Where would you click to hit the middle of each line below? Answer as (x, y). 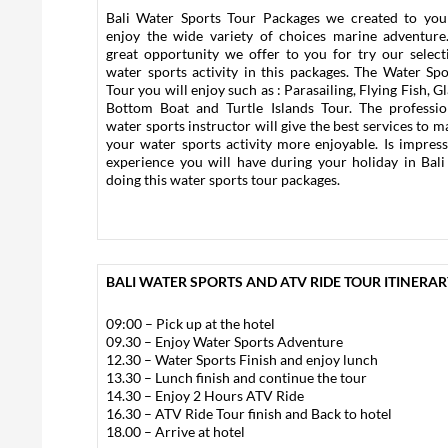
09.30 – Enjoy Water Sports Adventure (224, 341)
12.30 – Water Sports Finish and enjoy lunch (242, 359)
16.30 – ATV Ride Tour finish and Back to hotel (249, 413)
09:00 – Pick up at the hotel (190, 323)
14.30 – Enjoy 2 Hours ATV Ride (205, 395)
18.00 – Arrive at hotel (175, 431)
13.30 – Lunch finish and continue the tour (236, 377)
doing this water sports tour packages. (223, 179)
